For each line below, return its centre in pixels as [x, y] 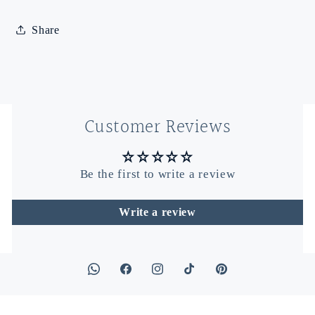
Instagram [174, 277]
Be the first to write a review [157, 174]
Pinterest [234, 277]
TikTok [199, 277]
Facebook [142, 277]
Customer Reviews [157, 127]
